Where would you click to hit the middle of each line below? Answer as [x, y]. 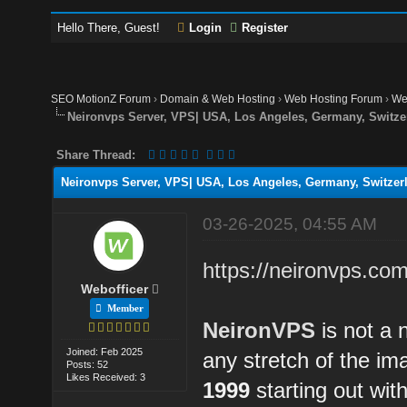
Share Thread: [96, 154]
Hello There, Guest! [111, 28]
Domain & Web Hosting [218, 99]
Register [265, 28]
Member [123, 308]
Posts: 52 [88, 364]
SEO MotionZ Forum [101, 99]
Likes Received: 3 [106, 377]
